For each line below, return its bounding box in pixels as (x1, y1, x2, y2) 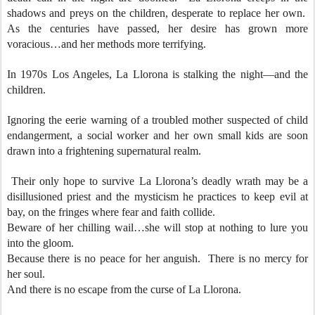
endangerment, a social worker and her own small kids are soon (7, 129, 308, 141)
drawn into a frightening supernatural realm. (7, 145, 204, 157)
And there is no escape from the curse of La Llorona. (7, 283, 241, 295)
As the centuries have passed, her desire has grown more (7, 22, 308, 34)
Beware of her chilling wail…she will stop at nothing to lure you (7, 221, 308, 233)
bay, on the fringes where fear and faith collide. (7, 206, 221, 218)
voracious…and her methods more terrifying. (7, 38, 206, 50)
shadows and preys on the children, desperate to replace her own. (7, 7, 308, 19)
